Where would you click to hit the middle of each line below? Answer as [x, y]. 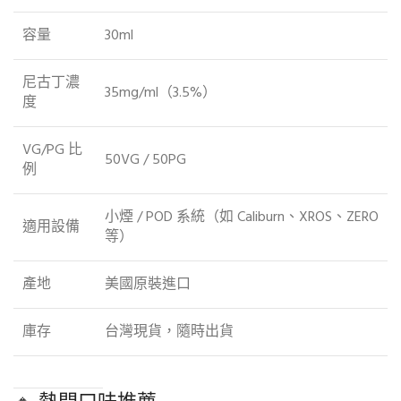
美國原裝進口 [148, 285]
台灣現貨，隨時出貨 [169, 333]
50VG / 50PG [145, 161]
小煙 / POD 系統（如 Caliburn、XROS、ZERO [242, 218]
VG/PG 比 [52, 151]
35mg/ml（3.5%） [161, 94]
